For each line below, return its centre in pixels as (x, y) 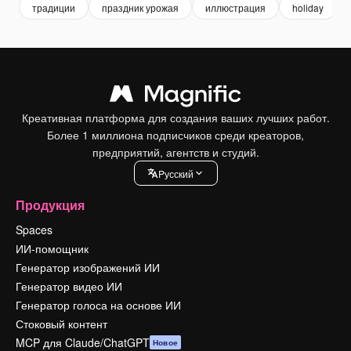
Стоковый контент (62, 324)
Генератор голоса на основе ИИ (98, 305)
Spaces (34, 230)
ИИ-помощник (52, 248)
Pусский (175, 173)
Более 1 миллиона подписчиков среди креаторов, (175, 135)
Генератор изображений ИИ (88, 267)
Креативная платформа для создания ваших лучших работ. (175, 118)
